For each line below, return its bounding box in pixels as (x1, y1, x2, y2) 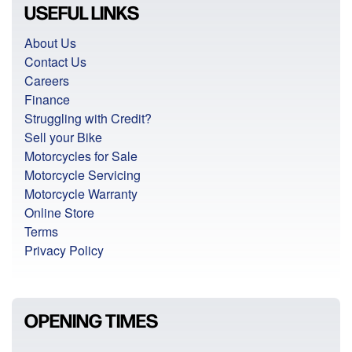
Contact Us (24, 53, 86, 71)
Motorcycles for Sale (24, 147, 137, 166)
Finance (24, 90, 70, 109)
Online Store (24, 203, 94, 222)
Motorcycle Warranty (24, 185, 137, 203)
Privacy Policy (24, 241, 104, 260)
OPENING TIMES (24, 307, 158, 333)
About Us (24, 34, 76, 53)
